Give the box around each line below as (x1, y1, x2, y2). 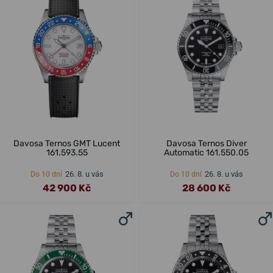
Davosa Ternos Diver (166, 138, 247, 149)
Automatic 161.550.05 (164, 147, 249, 158)
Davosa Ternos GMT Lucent (13, 138, 120, 149)
